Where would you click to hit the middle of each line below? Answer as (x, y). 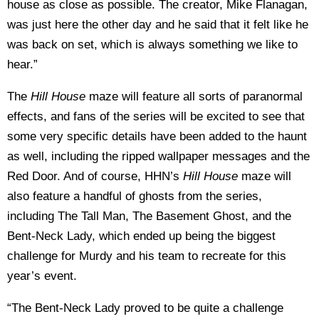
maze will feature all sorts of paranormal (196, 96)
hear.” (22, 64)
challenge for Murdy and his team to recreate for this (147, 256)
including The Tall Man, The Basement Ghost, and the (149, 216)
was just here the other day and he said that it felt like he (158, 24)
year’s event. (42, 276)
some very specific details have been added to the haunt (157, 136)
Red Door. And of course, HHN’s (95, 176)
